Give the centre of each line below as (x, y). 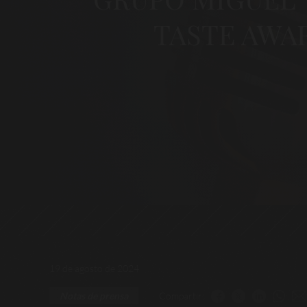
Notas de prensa (94, 296)
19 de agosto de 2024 (94, 268)
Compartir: (182, 295)
